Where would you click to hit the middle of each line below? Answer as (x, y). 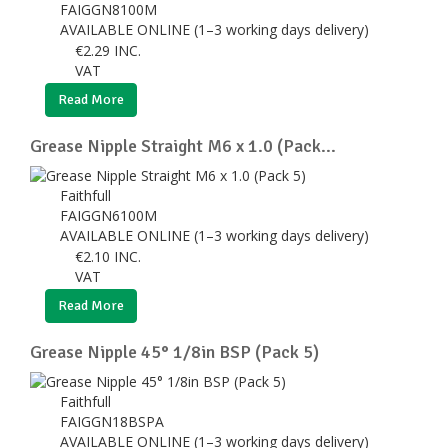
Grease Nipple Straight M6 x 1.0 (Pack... (183, 145)
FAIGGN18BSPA (114, 421)
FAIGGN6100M (110, 215)
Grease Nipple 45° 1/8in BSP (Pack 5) (174, 351)
